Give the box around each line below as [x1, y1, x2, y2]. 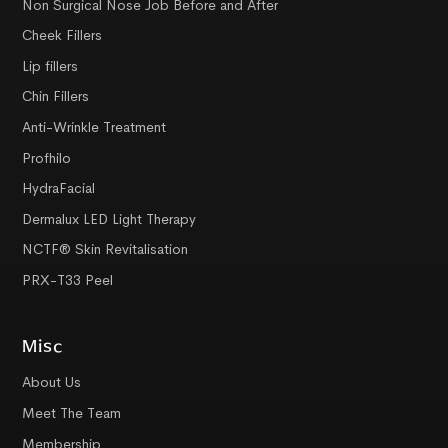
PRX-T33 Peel [22, 270, 114, 289]
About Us [22, 373, 82, 392]
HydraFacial [22, 179, 96, 198]
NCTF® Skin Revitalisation [22, 240, 189, 259]
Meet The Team [22, 404, 122, 423]
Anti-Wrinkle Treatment [22, 117, 167, 136]
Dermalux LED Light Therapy [22, 209, 197, 228]
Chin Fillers [22, 87, 90, 106]
